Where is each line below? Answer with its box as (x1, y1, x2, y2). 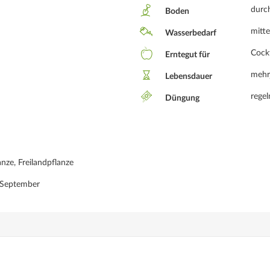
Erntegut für (163, 51, 210, 60)
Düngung (163, 94, 199, 103)
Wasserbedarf (163, 29, 216, 38)
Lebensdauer (163, 72, 212, 81)
